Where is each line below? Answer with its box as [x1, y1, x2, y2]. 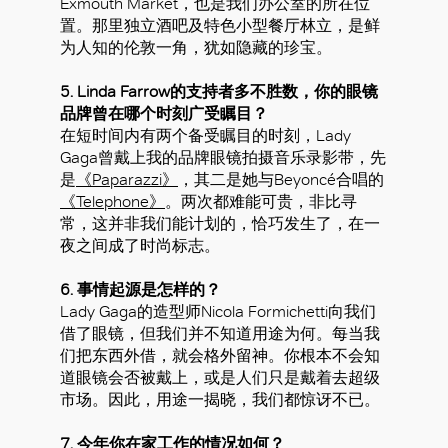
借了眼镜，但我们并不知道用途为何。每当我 [60, 324, 380, 344]
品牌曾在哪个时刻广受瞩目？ [60, 104, 268, 124]
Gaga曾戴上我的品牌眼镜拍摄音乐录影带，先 [60, 148, 386, 168]
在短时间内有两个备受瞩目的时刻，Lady [60, 126, 351, 146]
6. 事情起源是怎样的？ [60, 280, 225, 300]
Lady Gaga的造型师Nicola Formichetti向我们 [60, 302, 376, 322]
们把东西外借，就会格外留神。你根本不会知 [60, 346, 380, 366]
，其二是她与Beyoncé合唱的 [178, 170, 384, 190]
